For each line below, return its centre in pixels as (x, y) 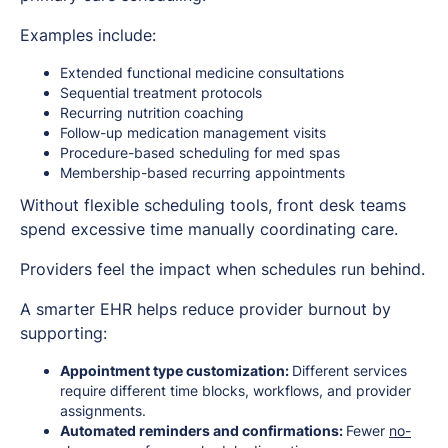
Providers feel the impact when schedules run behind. (222, 269)
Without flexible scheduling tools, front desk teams (213, 205)
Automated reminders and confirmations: (203, 431)
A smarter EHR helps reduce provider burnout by (205, 309)
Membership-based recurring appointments (202, 173)
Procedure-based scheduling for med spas (200, 153)
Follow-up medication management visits (193, 133)
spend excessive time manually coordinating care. (209, 229)
